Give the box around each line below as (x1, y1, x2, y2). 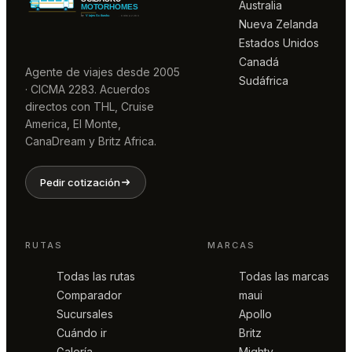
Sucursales (57, 306, 113, 321)
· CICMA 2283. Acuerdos (25, 82, 150, 97)
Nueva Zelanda (239, 16, 318, 31)
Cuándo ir (57, 325, 107, 339)
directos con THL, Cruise (25, 100, 154, 114)
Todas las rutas (57, 269, 135, 283)
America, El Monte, (25, 117, 121, 131)
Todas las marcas (239, 269, 329, 283)
